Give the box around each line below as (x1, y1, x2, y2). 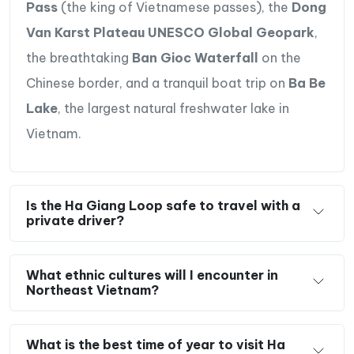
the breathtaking (26, 49, 132, 66)
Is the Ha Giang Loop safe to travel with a (26, 197, 300, 213)
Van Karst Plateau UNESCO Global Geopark (26, 24, 314, 40)
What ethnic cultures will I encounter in (26, 266, 278, 283)
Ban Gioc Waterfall (132, 49, 258, 66)
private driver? (26, 212, 124, 228)
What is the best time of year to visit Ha (26, 336, 285, 352)
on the (258, 49, 301, 66)
